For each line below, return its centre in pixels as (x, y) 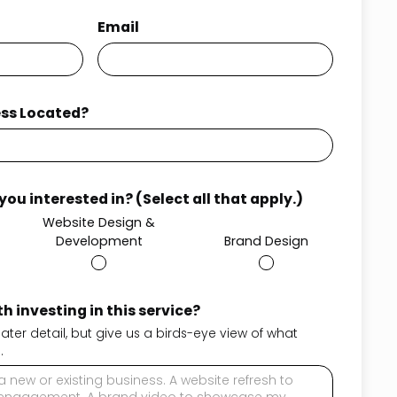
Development (99, 242)
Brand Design (266, 242)
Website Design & (99, 223)
